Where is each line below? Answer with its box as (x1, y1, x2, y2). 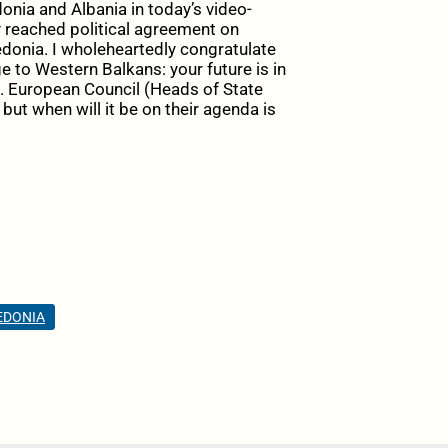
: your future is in (161, 59, 286, 80)
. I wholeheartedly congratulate (43, 39, 276, 60)
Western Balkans (34, 59, 162, 80)
